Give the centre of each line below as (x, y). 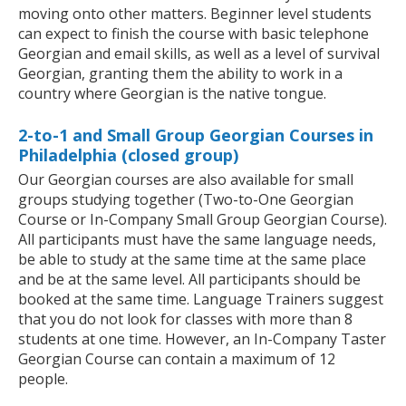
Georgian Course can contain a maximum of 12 (177, 359)
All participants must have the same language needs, (197, 240)
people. (43, 379)
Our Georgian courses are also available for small (186, 180)
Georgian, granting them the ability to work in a (180, 74)
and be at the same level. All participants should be (189, 280)
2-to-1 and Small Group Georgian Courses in (196, 135)
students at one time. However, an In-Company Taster (202, 339)
